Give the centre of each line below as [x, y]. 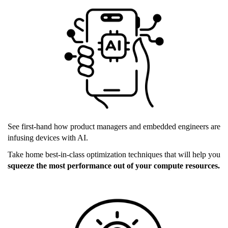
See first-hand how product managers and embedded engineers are [114, 127]
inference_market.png [79, 217]
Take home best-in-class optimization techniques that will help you [114, 155]
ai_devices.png [55, 24]
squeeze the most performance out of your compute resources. [114, 166]
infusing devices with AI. [48, 138]
